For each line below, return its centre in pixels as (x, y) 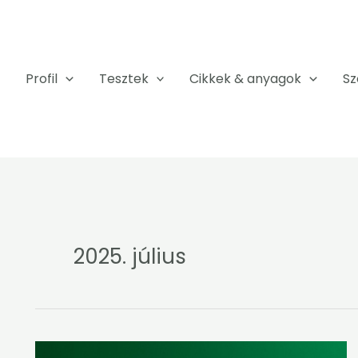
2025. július (130, 257)
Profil (42, 79)
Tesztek (123, 79)
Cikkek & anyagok (246, 79)
